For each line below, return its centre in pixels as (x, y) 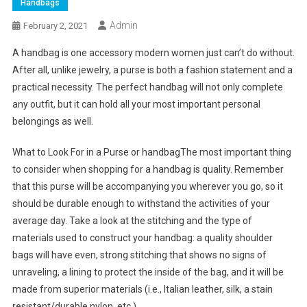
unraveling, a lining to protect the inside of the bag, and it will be (148, 272)
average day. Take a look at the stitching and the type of (132, 221)
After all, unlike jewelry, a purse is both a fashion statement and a (152, 70)
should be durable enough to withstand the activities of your (141, 204)
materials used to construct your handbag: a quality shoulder (142, 238)
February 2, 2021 (55, 26)
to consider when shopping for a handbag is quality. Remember (148, 170)
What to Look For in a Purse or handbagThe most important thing (151, 152)
